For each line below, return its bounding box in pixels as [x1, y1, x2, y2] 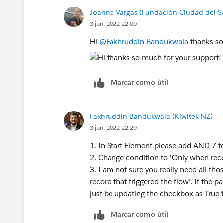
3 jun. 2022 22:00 [90, 19, 137, 28]
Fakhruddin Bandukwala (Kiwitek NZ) [90, 111, 213, 121]
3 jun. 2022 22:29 [90, 123, 137, 132]
